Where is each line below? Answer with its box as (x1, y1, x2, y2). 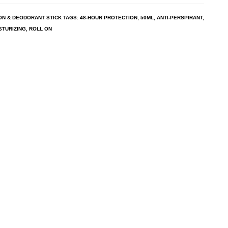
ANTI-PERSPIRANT (157, 14, 203, 20)
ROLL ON (29, 25, 52, 32)
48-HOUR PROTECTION (80, 14, 137, 20)
